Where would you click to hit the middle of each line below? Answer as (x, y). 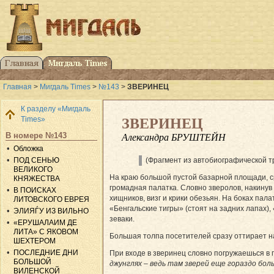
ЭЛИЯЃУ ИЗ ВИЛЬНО (51, 211)
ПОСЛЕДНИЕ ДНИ (46, 252)
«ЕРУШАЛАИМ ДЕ (46, 222)
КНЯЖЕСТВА (37, 178)
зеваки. (122, 219)
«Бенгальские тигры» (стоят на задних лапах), (191, 208)
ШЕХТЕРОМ (35, 241)
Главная (17, 87)
